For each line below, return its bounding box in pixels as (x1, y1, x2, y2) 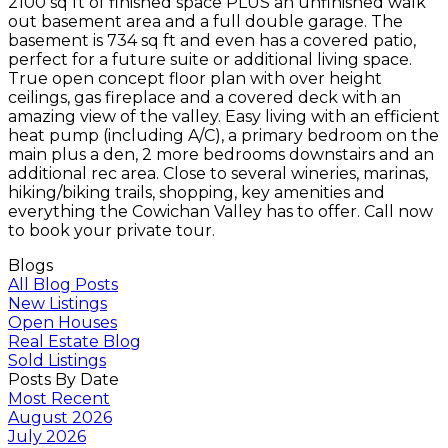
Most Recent (8, 388, 110, 408)
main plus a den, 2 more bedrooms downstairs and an (8, 144, 434, 164)
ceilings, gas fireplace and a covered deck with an (8, 87, 401, 107)
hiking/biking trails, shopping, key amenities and (8, 182, 385, 202)
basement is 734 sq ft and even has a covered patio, (8, 30, 416, 50)
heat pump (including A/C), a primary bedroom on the (8, 125, 439, 145)
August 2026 (8, 407, 112, 427)
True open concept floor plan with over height (8, 68, 382, 88)
